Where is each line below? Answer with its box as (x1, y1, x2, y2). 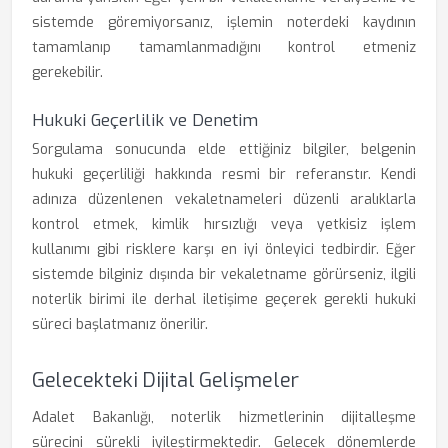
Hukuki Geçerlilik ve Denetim (32, 109, 258, 132)
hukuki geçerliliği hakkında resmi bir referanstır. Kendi (32, 165, 416, 184)
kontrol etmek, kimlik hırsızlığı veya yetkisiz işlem (32, 215, 416, 234)
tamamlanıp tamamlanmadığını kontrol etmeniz (32, 38, 416, 57)
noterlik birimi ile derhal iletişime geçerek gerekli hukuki (32, 290, 416, 309)
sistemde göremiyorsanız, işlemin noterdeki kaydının (32, 13, 416, 32)
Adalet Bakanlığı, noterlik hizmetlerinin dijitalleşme (32, 408, 416, 427)
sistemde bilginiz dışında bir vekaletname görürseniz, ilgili (32, 265, 416, 284)
